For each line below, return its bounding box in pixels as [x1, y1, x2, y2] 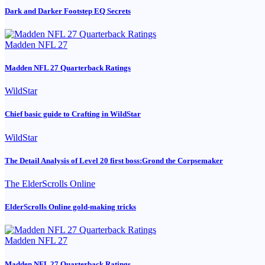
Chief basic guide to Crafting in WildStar [5, 109, 141, 119]
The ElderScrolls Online [5, 179, 95, 189]
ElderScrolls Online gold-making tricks [5, 202, 136, 212]
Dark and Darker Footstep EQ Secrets [5, 6, 131, 15]
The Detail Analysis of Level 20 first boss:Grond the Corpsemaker [5, 156, 223, 165]
